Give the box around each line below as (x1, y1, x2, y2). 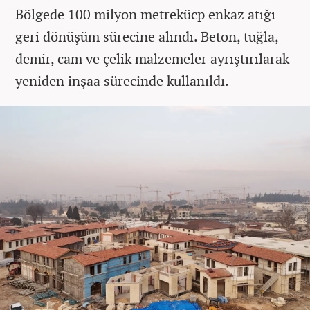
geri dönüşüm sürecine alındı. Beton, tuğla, (15, 26, 278, 46)
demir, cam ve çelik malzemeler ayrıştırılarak (15, 48, 289, 68)
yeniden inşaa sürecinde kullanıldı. (15, 71, 229, 90)
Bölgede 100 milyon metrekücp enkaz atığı (15, 4, 275, 24)
